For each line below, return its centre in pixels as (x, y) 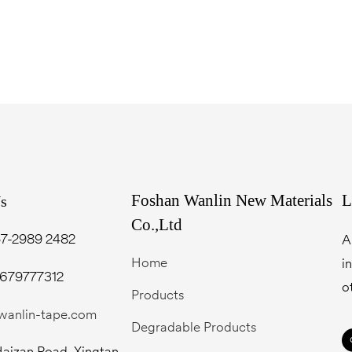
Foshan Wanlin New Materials (232, 200)
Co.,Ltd (157, 224)
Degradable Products (194, 328)
